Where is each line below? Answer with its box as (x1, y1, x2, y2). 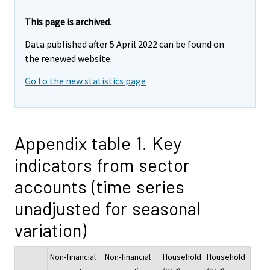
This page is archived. (25, 16, 111, 28)
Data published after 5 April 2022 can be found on (25, 38, 224, 51)
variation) (14, 218, 86, 240)
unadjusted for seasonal (14, 196, 201, 219)
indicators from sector (14, 153, 190, 175)
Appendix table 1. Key (14, 131, 181, 154)
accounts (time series (14, 175, 184, 197)
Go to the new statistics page (25, 74, 146, 87)
